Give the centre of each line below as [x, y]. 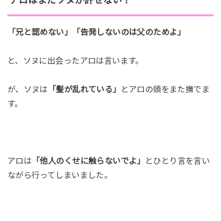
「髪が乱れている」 [84, 90]
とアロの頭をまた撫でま [165, 90]
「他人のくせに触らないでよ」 [88, 161]
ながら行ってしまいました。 [60, 175]
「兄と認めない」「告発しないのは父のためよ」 [96, 32]
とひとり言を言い [177, 161]
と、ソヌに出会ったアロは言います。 [75, 61]
